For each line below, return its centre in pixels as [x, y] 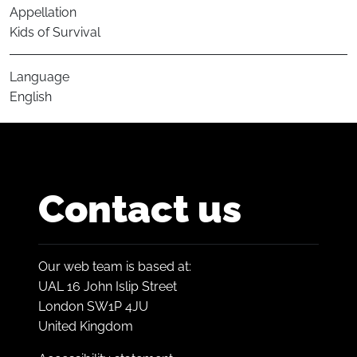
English [31, 97]
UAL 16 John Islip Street [108, 287]
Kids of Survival [55, 33]
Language [39, 77]
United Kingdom [86, 327]
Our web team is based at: [115, 267]
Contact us [140, 209]
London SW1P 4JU [93, 307]
